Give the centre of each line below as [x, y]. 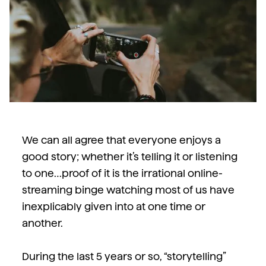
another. [42, 223]
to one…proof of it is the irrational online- [122, 173]
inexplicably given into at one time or [113, 206]
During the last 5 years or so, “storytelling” [123, 256]
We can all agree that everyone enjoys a [121, 140]
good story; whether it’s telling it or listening [129, 156]
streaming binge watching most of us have [128, 189]
